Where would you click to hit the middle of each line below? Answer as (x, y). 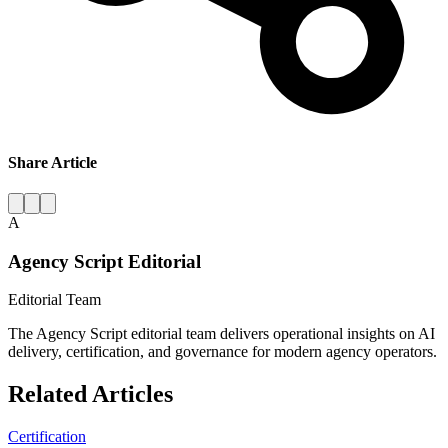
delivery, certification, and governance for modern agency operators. (222, 352)
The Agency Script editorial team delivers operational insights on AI (221, 334)
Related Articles (90, 394)
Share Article (52, 162)
